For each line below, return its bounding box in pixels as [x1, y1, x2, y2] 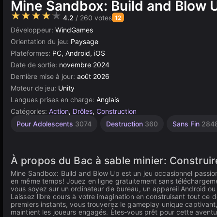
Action [49, 107, 69, 115]
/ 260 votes [74, 14, 112, 22]
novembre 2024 [59, 61, 109, 69]
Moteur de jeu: [11, 84, 58, 92]
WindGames [55, 26, 93, 34]
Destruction [106, 120, 145, 128]
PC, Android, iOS [52, 49, 105, 57]
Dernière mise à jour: [11, 72, 77, 80]
